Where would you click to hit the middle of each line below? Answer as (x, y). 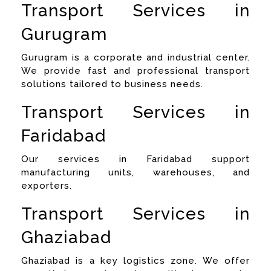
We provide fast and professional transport (135, 70)
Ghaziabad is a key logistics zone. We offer (135, 260)
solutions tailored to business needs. (112, 84)
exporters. (47, 185)
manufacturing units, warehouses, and (135, 172)
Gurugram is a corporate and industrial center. (135, 57)
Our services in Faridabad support (135, 159)
